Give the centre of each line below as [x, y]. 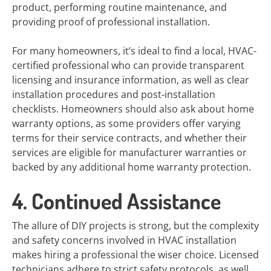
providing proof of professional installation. [111, 22]
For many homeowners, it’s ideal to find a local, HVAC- [134, 51]
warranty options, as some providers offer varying [126, 123]
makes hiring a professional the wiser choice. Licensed [135, 255]
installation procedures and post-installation [114, 94]
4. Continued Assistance [116, 201]
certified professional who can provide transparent [128, 65]
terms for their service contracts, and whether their [129, 138]
